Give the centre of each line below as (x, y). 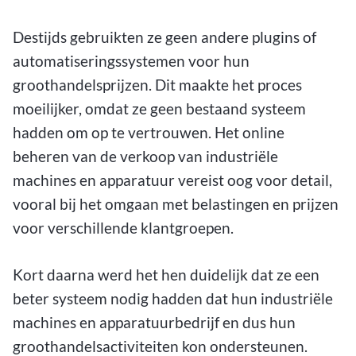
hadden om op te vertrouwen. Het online (149, 132)
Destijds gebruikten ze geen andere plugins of (164, 37)
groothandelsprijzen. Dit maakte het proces (157, 84)
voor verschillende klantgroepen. (123, 227)
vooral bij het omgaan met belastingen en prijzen (176, 203)
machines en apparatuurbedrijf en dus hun (154, 322)
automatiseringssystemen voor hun (131, 60)
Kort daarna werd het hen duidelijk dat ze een (166, 274)
